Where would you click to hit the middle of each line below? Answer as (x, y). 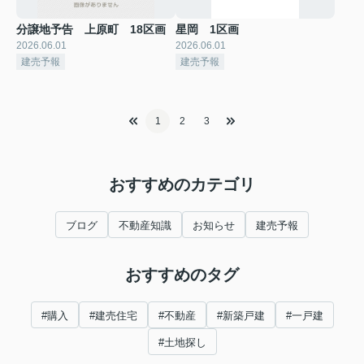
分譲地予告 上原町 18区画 (91, 29)
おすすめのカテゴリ (182, 184)
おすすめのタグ (182, 274)
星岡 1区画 (207, 29)
